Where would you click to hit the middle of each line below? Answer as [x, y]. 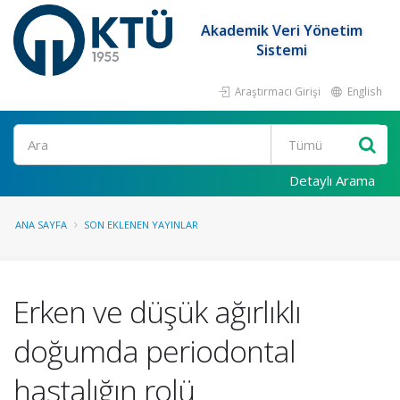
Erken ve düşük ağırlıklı [157, 312]
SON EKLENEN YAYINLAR [141, 225]
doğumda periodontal [154, 351]
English [363, 91]
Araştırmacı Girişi [276, 91]
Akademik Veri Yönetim [282, 30]
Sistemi [282, 50]
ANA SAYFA [41, 225]
